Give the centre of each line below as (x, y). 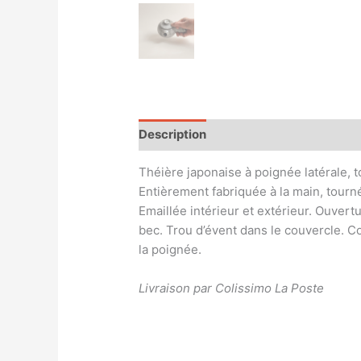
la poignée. (170, 249)
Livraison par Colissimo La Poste (232, 288)
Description (173, 135)
